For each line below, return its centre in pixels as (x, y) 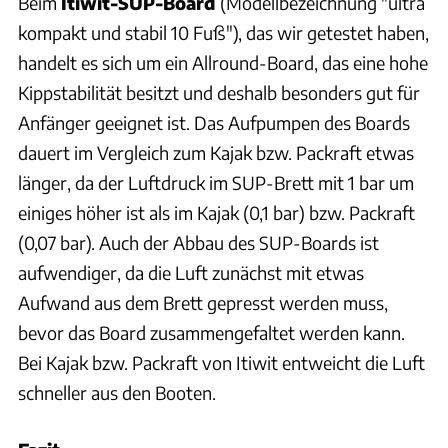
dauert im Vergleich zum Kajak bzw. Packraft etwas (216, 153)
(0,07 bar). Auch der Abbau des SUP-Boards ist (198, 243)
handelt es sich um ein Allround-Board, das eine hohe (223, 63)
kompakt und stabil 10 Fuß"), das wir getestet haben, (223, 33)
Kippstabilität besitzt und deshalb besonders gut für (219, 93)
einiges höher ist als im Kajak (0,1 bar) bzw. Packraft (216, 213)
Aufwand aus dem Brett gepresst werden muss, (203, 303)
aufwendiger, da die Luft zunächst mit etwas (191, 273)
